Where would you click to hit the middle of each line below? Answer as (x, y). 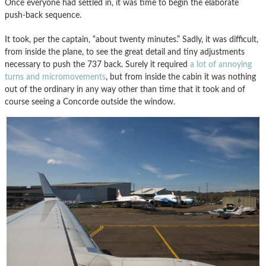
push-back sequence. (43, 15)
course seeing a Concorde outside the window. (90, 102)
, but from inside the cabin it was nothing (181, 77)
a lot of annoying (221, 65)
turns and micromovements (55, 77)
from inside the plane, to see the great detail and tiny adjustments (125, 52)
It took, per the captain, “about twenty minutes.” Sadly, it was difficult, (132, 40)
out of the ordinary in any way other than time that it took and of (125, 90)
